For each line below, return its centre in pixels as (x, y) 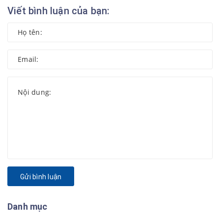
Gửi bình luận (41, 177)
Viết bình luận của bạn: (59, 11)
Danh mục (27, 206)
